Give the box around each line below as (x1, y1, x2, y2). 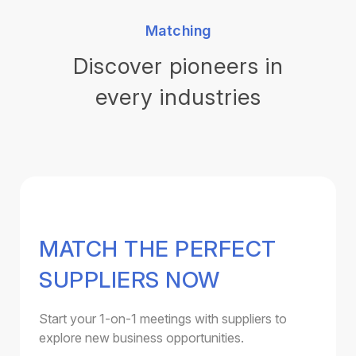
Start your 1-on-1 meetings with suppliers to (39, 310, 287, 327)
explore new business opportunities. (39, 329, 244, 346)
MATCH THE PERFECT (39, 234, 277, 262)
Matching (145, 21, 211, 39)
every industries (95, 83, 261, 110)
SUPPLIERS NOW (39, 265, 220, 293)
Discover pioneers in (72, 52, 284, 79)
